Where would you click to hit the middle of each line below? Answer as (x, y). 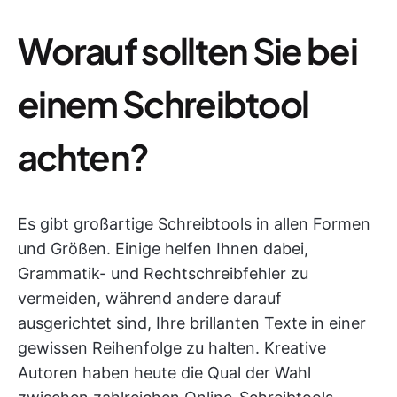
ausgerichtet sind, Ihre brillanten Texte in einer (192, 323)
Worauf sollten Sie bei (188, 50)
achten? (83, 156)
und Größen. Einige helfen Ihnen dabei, (163, 249)
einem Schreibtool (163, 103)
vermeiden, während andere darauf (150, 298)
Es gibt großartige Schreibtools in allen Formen (194, 224)
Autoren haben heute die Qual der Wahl (164, 373)
